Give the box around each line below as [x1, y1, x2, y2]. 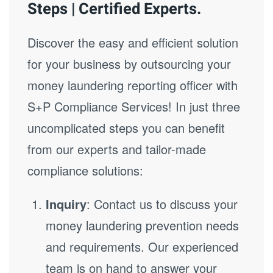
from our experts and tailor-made [27, 140, 206, 158]
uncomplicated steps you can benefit [27, 119, 225, 136]
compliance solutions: [27, 161, 143, 179]
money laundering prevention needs [46, 216, 239, 234]
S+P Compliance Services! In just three [27, 97, 240, 115]
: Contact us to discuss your [87, 195, 238, 213]
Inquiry [46, 195, 87, 213]
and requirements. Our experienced [46, 238, 238, 255]
